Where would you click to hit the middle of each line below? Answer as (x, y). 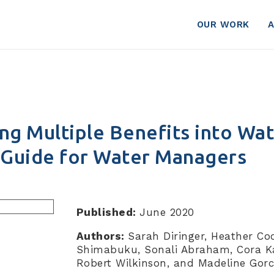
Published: (108, 212)
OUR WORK (223, 24)
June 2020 (167, 212)
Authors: (102, 236)
